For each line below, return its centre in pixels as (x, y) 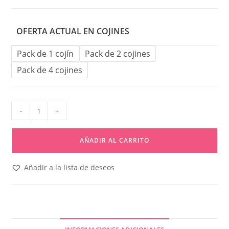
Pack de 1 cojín (45, 54)
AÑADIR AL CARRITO (114, 141)
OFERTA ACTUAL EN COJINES (73, 31)
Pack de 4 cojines (50, 70)
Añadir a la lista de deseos (70, 168)
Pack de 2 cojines (118, 54)
